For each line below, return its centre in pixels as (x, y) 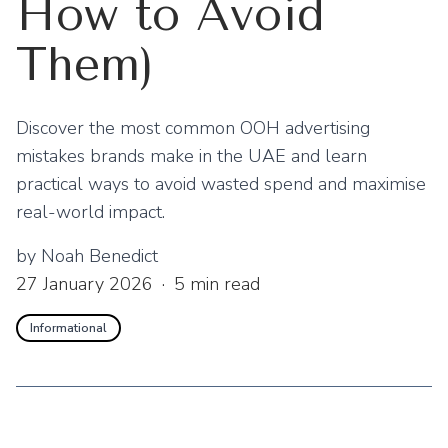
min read (222, 284)
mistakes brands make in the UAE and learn (191, 156)
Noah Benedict (99, 256)
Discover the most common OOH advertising (193, 128)
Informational (68, 328)
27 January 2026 (84, 284)
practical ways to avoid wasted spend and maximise (221, 184)
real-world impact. (90, 212)
